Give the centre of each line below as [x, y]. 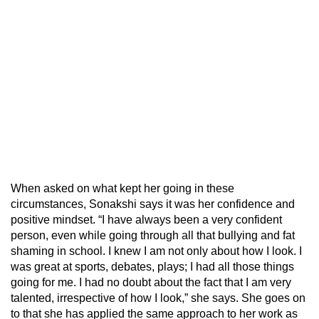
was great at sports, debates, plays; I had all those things [152, 266]
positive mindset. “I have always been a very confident [146, 219]
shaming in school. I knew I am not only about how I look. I [156, 251]
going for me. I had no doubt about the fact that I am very [151, 282]
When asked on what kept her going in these [122, 188]
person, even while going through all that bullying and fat [153, 235]
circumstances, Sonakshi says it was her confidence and [153, 204]
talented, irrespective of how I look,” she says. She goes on [158, 298]
